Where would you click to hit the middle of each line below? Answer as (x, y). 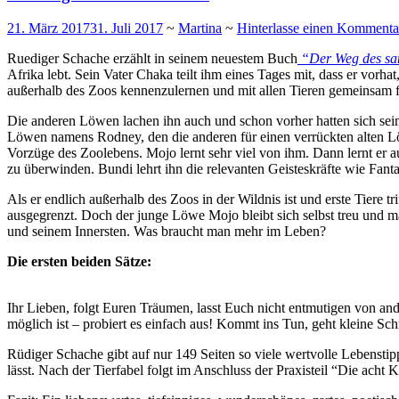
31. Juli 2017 (126, 28)
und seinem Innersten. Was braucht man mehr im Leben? (167, 232)
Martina (200, 28)
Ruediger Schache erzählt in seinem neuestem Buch (152, 59)
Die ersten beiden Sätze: (79, 262)
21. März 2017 (49, 28)
